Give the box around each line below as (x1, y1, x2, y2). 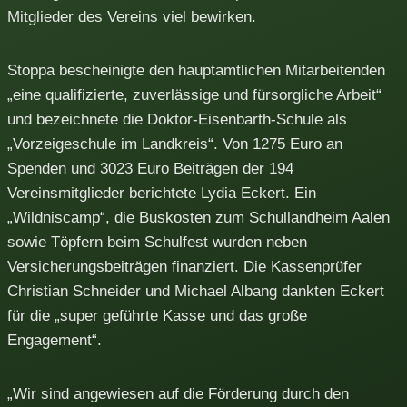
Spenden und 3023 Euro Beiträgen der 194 (7, 159, 293, 177)
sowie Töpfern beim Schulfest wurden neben (7, 233, 307, 251)
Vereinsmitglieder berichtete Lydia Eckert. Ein (7, 184, 316, 202)
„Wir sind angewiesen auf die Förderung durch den (7, 384, 349, 402)
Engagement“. (7, 331, 102, 349)
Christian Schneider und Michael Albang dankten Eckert (7, 282, 384, 300)
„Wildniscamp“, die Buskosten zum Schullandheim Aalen (7, 208, 390, 226)
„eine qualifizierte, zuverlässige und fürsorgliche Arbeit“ (7, 85, 382, 104)
